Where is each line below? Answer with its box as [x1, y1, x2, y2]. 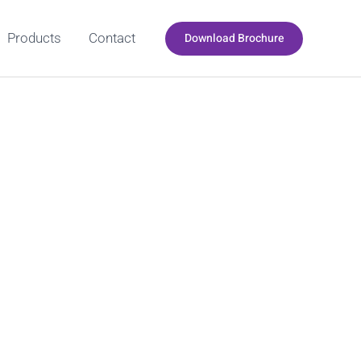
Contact [89, 30, 135, 47]
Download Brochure [185, 29, 284, 47]
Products [7, 30, 61, 47]
